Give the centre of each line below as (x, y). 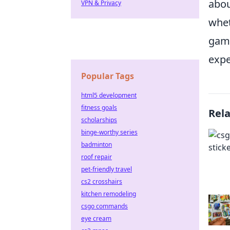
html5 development (109, 95)
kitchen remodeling (109, 194)
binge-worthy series (109, 132)
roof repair (97, 157)
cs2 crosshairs (102, 181)
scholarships (99, 120)
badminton (97, 145)
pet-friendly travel (107, 169)
